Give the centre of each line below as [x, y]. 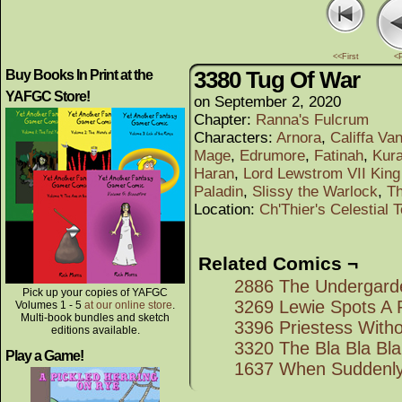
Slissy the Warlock [315, 192]
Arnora [299, 138]
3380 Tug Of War [277, 80]
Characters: [235, 138]
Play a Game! [44, 356]
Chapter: [225, 120]
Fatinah [339, 156]
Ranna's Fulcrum [312, 120]
